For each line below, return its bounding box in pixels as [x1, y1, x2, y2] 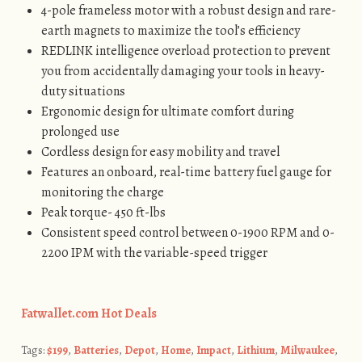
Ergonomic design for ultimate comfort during [41, 102, 295, 120]
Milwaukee [280, 343, 335, 359]
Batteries [73, 343, 119, 359]
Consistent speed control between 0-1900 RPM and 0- [41, 223, 335, 242]
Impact [196, 343, 231, 359]
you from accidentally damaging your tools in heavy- [41, 61, 326, 80]
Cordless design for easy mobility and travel [41, 142, 280, 161]
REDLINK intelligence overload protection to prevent [41, 41, 331, 60]
